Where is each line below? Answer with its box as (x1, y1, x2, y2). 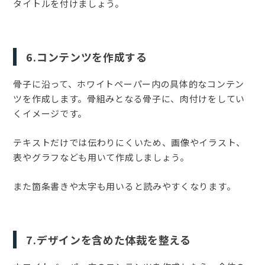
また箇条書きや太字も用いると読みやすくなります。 (13, 180, 236, 193)
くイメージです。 (13, 107, 88, 120)
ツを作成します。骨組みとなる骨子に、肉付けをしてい (13, 92, 245, 105)
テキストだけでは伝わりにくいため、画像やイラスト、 (13, 136, 245, 149)
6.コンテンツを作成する (26, 49, 147, 65)
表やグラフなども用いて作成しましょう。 (13, 151, 189, 164)
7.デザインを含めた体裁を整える (26, 232, 191, 248)
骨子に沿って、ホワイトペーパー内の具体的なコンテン (13, 77, 244, 91)
